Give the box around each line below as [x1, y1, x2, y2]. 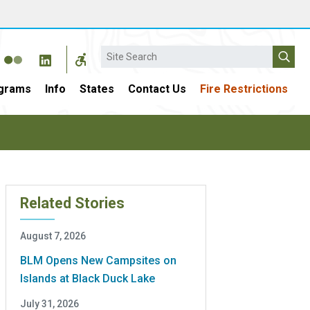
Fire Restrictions [200, 82, 288, 95]
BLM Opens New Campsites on [20, 253, 176, 267]
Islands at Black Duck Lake [20, 271, 155, 285]
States [80, 82, 114, 95]
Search [101, 46, 134, 60]
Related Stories [20, 194, 125, 212]
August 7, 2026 [20, 230, 86, 241]
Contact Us [128, 82, 186, 95]
